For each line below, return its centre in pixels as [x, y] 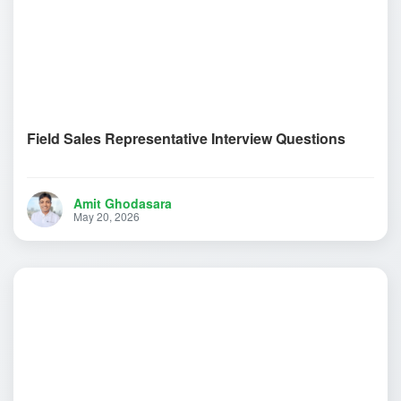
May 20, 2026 [107, 217]
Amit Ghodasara [123, 204]
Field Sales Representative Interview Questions [186, 139]
